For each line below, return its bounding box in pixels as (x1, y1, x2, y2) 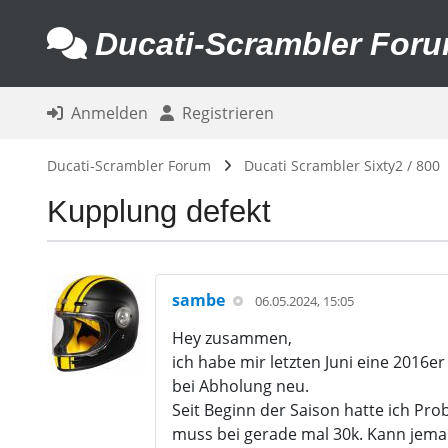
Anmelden (62, 102, 148, 124)
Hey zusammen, (171, 327, 292, 349)
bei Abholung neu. (171, 375, 309, 397)
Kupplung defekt (46, 194, 271, 229)
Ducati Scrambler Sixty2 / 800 (243, 156, 440, 175)
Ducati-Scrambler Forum (46, 156, 211, 175)
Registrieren (173, 102, 274, 124)
